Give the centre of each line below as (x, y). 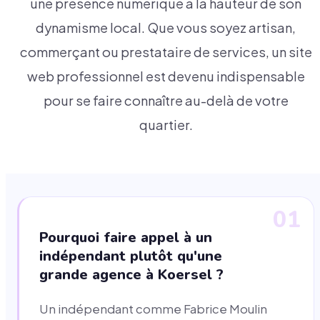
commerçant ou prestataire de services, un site (166, 52)
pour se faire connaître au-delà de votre (166, 101)
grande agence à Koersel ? (131, 275)
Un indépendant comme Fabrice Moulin (153, 309)
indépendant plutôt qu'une (131, 256)
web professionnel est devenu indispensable (166, 76)
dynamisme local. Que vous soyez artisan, (166, 28)
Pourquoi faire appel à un (126, 238)
